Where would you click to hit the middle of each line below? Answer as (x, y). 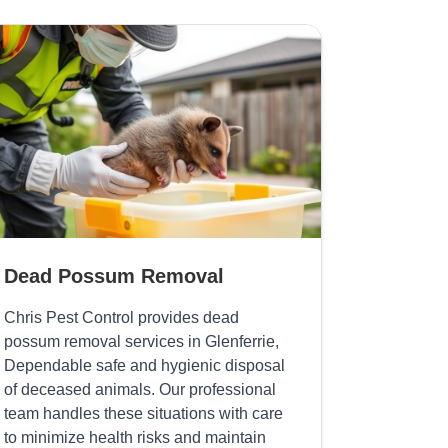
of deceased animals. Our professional (140, 390)
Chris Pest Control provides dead (122, 318)
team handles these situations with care (144, 414)
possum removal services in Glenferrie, (142, 342)
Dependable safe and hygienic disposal (145, 366)
